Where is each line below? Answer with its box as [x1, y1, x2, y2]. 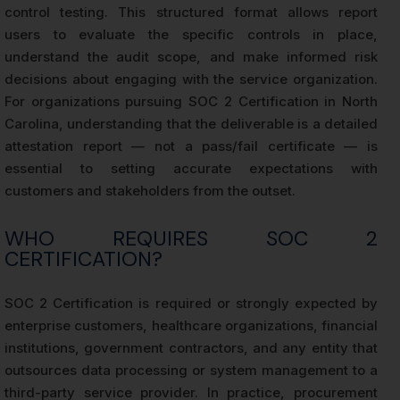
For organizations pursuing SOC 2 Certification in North [4, 93, 378, 111]
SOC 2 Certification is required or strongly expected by [4, 295, 378, 312]
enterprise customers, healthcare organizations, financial [4, 317, 378, 335]
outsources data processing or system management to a [4, 362, 378, 379]
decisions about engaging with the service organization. [4, 71, 378, 88]
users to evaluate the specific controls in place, [4, 26, 378, 44]
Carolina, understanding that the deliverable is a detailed [4, 115, 378, 133]
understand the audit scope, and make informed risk [4, 48, 378, 66]
